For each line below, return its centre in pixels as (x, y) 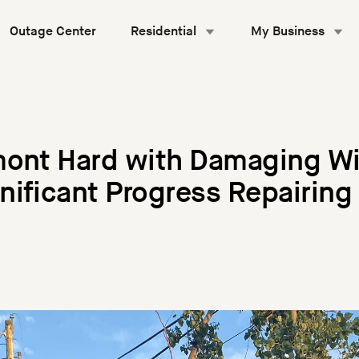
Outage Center (52, 32)
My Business (288, 32)
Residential (164, 32)
